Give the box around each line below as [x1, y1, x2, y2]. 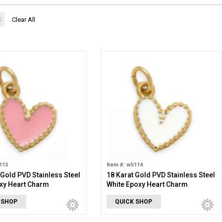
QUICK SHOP [115, 198, 153, 205]
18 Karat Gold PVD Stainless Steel [106, 171, 215, 179]
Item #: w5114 [106, 162, 143, 168]
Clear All [11, 16, 35, 23]
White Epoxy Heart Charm [106, 180, 188, 188]
